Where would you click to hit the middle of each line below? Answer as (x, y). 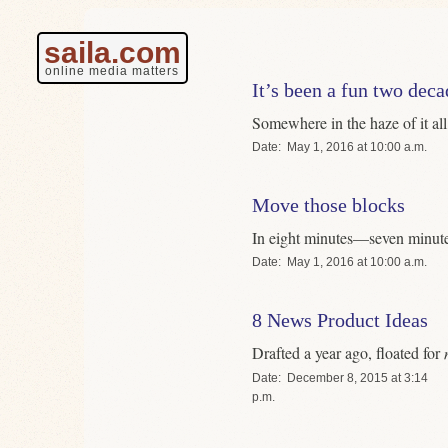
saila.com (112, 52)
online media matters (111, 71)
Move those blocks (328, 205)
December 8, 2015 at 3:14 (357, 377)
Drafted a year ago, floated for (348, 353)
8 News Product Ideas (340, 320)
